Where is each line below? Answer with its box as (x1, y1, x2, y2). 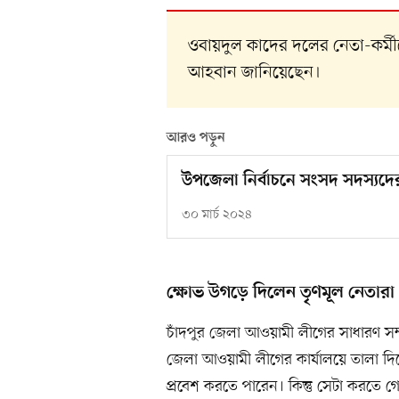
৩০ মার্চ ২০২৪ (182, 207, 252, 224)
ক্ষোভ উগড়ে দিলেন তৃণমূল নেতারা (167, 282, 395, 305)
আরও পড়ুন (167, 130, 225, 147)
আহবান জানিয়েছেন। (187, 61, 321, 85)
